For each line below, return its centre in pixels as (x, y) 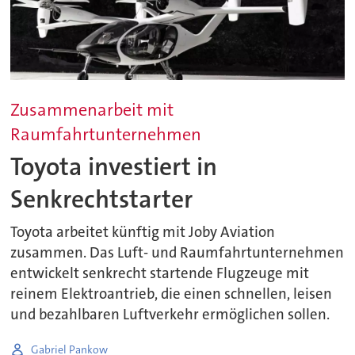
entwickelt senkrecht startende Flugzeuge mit (160, 274)
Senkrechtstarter (102, 199)
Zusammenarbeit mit (92, 110)
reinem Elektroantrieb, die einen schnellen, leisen (172, 294)
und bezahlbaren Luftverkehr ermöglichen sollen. (170, 315)
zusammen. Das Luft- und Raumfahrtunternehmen (177, 253)
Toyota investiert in (114, 166)
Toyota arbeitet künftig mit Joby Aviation (143, 233)
